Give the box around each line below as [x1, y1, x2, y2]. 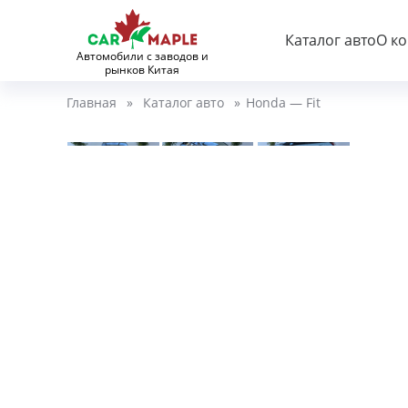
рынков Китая [105, 62, 180, 77]
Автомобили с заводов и [76, 48, 209, 64]
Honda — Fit [245, 94, 321, 111]
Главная [66, 94, 117, 111]
